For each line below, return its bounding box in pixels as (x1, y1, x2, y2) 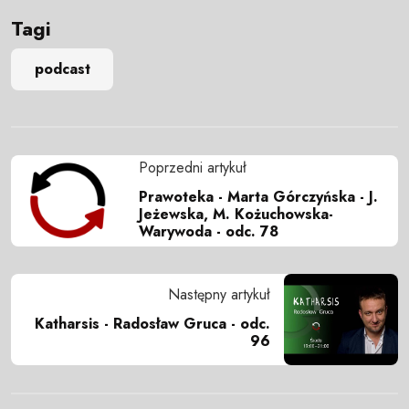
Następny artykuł (168, 284, 270, 306)
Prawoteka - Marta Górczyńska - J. (139, 185, 378, 207)
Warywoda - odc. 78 (139, 220, 278, 242)
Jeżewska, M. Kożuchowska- (139, 203, 333, 225)
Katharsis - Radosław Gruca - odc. (35, 313, 270, 335)
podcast (34, 58, 90, 80)
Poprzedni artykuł (139, 156, 246, 178)
